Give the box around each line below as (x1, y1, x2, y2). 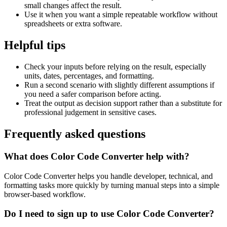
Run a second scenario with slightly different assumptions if (24, 81, 214, 90)
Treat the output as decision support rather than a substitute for (24, 99, 222, 108)
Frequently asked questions (4, 127, 145, 141)
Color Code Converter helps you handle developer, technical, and (4, 171, 213, 180)
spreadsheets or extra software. (24, 19, 122, 28)
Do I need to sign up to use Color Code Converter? (4, 208, 214, 219)
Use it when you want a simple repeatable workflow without (24, 10, 217, 19)
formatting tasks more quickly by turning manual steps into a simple (4, 180, 219, 190)
